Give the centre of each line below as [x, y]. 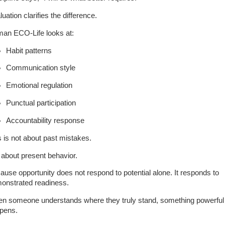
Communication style [41, 68]
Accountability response [45, 120]
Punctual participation [41, 103]
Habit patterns [29, 50]
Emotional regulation [39, 86]
